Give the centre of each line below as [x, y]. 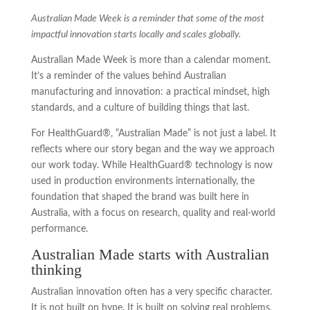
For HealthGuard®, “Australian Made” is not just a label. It [153, 133]
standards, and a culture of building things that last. [140, 108]
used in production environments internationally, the [143, 181]
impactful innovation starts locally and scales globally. [136, 34]
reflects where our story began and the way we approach [153, 149]
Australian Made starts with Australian [150, 254]
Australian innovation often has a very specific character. [151, 292]
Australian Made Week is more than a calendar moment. [151, 60]
